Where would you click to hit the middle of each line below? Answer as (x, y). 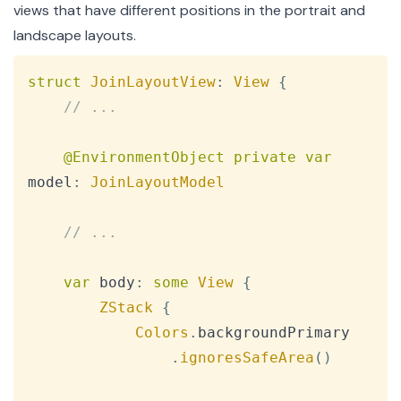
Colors (162, 333)
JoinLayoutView (153, 82)
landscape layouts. (75, 36)
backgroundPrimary (274, 333)
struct (55, 82)
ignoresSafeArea (247, 358)
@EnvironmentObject (144, 158)
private (265, 158)
